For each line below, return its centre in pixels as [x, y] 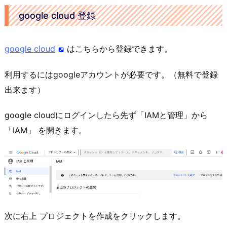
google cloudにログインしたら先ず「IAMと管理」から [106, 115]
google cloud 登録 [57, 15]
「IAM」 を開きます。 [46, 130]
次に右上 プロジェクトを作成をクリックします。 [95, 216]
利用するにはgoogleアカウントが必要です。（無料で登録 [111, 74]
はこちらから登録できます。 [120, 48]
